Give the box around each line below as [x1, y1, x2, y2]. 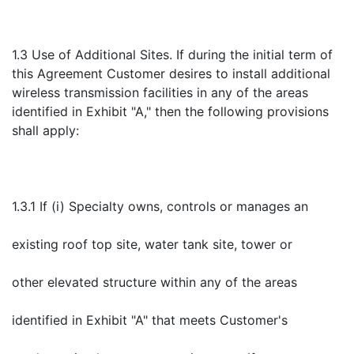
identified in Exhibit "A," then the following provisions [12, 104, 329, 119]
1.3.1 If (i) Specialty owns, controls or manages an [12, 198, 308, 214]
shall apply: [12, 122, 79, 138]
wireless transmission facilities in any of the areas [12, 85, 308, 100]
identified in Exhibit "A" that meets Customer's [12, 312, 288, 328]
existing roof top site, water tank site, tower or [12, 236, 292, 252]
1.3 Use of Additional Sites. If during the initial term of [12, 47, 333, 62]
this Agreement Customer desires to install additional [12, 66, 330, 81]
